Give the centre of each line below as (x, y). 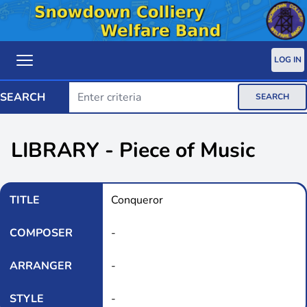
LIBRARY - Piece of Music (133, 150)
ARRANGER (41, 266)
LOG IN (288, 60)
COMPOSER (41, 233)
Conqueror (137, 200)
